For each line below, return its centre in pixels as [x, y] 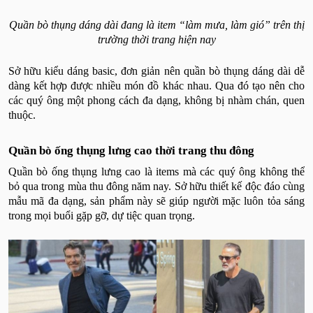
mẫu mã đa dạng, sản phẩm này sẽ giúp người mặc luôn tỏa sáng [156, 201]
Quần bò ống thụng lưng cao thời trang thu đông [131, 150]
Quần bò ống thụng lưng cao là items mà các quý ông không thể [156, 171]
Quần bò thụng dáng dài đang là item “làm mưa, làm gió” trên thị [156, 24]
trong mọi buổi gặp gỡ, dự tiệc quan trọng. [102, 215]
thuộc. [23, 115]
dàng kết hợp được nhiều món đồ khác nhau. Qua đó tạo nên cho [156, 85]
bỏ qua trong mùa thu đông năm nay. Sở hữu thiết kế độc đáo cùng [156, 186]
